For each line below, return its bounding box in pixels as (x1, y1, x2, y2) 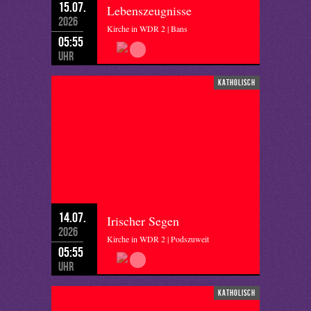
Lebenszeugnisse (107, 2, 192, 19)
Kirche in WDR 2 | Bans (107, 23, 187, 34)
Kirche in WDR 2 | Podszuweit (107, 233, 209, 244)
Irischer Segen (107, 212, 179, 229)
